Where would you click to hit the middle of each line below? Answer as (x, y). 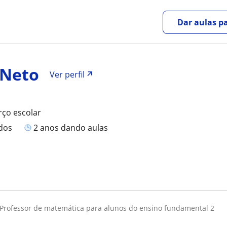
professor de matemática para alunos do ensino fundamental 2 (109, 208)
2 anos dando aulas (73, 128)
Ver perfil (67, 74)
